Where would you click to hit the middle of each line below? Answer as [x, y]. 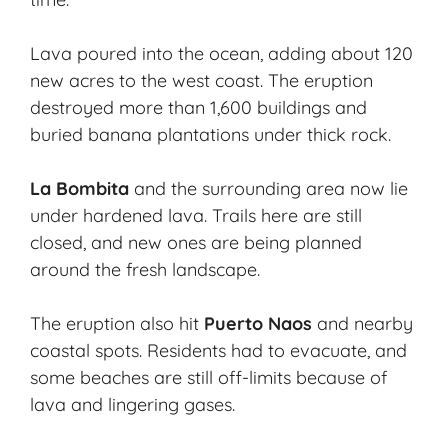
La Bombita [79, 189]
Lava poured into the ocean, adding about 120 [221, 54]
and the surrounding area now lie [268, 189]
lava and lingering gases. [132, 405]
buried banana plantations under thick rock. [210, 135]
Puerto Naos [258, 324]
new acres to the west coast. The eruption [201, 81]
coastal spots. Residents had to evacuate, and [218, 351]
